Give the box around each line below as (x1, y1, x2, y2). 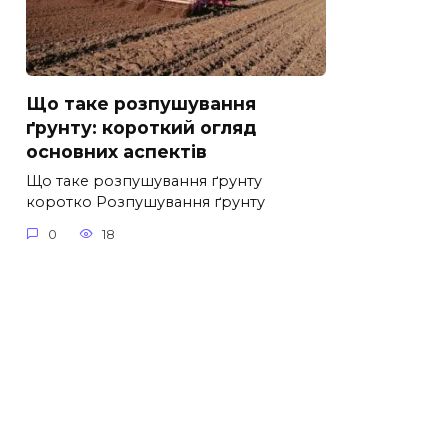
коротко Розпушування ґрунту (26, 193, 265, 212)
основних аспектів (26, 141, 207, 163)
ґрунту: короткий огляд (26, 117, 256, 139)
